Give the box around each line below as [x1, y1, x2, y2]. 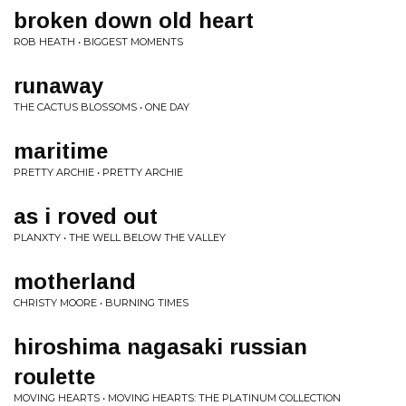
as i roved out [14, 204, 158, 228]
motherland [14, 269, 136, 294]
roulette [14, 364, 95, 389]
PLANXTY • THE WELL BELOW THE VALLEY [14, 231, 226, 244]
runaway [14, 73, 103, 98]
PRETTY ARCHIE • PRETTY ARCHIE [14, 166, 183, 179]
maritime [14, 139, 108, 163]
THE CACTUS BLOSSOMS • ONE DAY [14, 101, 189, 113]
